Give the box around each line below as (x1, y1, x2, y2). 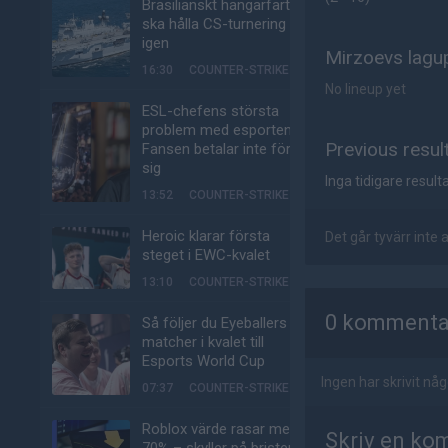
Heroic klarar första (142, 227, 270, 245)
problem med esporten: (142, 121, 295, 139)
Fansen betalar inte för (142, 140, 291, 158)
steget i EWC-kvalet (142, 246, 270, 264)
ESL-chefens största (142, 102, 279, 120)
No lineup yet (325, 81, 406, 97)
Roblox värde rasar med (142, 420, 298, 438)
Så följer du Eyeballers (142, 314, 287, 332)
